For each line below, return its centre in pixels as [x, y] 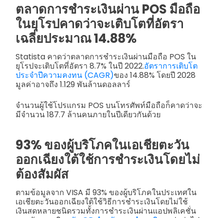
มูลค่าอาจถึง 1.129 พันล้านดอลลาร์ [73, 84]
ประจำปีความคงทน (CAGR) [65, 75]
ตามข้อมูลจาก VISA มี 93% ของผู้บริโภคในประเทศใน [106, 193]
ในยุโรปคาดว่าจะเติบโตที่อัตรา [100, 24]
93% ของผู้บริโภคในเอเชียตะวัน [102, 145]
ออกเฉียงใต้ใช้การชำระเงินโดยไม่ [108, 160]
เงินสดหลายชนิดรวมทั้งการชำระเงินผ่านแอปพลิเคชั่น [106, 211]
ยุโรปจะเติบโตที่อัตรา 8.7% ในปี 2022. [80, 66]
